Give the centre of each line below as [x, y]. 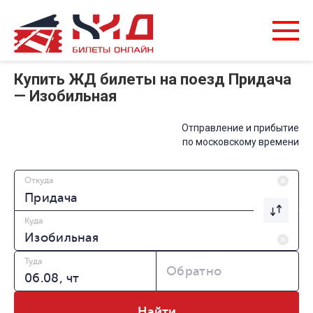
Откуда [39, 181]
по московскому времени [241, 142]
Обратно [194, 271]
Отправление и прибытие [240, 128]
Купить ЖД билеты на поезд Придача [153, 80]
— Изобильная [66, 96]
